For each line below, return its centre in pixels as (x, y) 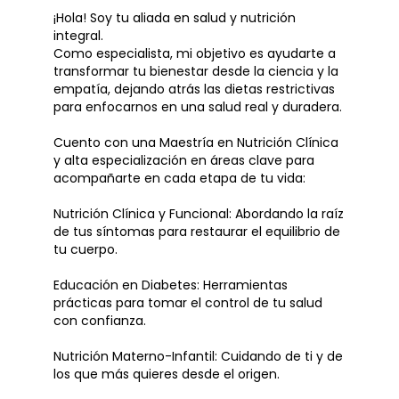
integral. (78, 36)
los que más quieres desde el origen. (167, 374)
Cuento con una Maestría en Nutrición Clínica (196, 142)
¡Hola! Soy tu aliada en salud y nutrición (175, 18)
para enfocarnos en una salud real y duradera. (198, 107)
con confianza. (100, 321)
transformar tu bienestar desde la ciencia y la (196, 71)
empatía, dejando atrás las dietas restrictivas (194, 89)
